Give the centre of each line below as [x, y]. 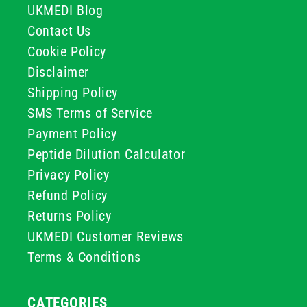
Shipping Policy [73, 93]
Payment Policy [72, 134]
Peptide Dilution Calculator [107, 154]
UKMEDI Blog [65, 10]
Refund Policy [67, 195]
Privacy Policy [69, 175]
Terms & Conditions [84, 257]
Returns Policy [70, 216]
